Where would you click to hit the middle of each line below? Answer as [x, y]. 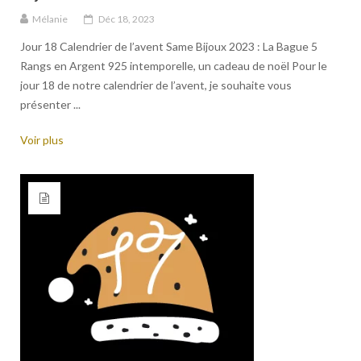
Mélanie [50, 19]
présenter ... [50, 105]
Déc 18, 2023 [127, 19]
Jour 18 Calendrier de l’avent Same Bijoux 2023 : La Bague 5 [169, 47]
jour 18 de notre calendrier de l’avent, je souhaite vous [156, 85]
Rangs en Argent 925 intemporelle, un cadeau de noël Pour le [174, 66]
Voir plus [42, 140]
